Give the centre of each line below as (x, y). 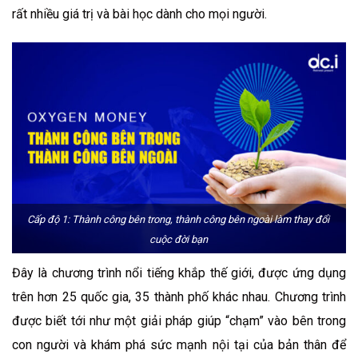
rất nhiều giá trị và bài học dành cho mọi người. (139, 14)
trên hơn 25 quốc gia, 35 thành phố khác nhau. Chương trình (179, 297)
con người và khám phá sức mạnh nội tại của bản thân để (179, 345)
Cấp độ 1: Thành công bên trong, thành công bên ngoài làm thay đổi (178, 220)
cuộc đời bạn (178, 240)
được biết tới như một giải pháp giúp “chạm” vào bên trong (179, 321)
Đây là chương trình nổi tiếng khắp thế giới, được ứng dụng (179, 273)
